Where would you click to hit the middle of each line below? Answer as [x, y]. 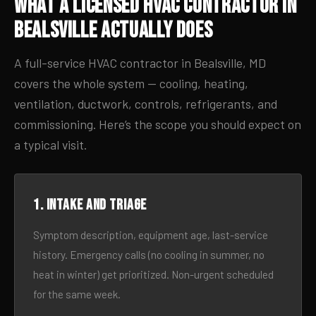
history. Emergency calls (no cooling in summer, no [149, 255]
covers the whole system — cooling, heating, [131, 83]
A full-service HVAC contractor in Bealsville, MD [140, 63]
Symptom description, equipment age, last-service [151, 235]
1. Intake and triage [90, 205]
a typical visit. [50, 145]
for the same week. [77, 294]
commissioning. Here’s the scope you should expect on [158, 124]
